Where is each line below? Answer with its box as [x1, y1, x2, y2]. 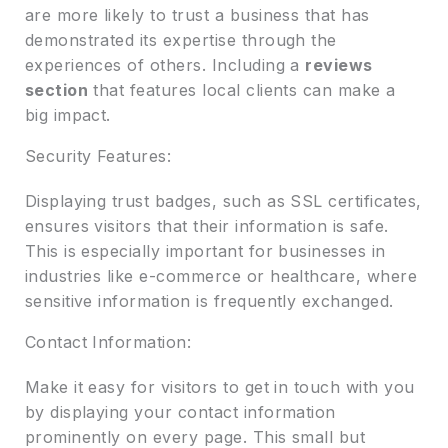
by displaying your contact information [24, 401, 336, 422]
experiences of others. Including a [24, 54, 306, 75]
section [24, 79, 88, 100]
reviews [305, 54, 373, 75]
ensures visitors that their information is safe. [24, 215, 389, 236]
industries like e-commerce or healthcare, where [24, 265, 418, 286]
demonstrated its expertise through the [24, 29, 337, 50]
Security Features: [24, 145, 172, 166]
